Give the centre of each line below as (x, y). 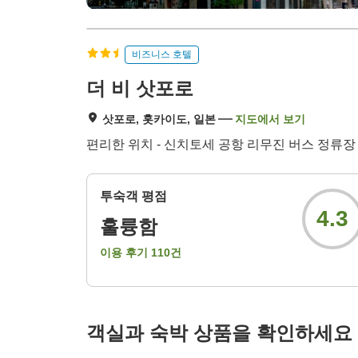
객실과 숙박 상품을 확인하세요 (219, 333)
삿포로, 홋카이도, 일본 (159, 119)
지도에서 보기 (270, 119)
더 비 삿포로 (140, 89)
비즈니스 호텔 (162, 54)
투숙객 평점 (133, 197)
